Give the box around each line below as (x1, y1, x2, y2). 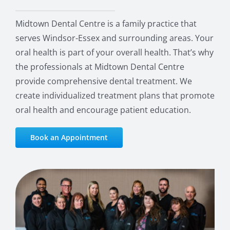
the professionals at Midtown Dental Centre (15, 61, 184, 72)
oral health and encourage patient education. (15, 104, 191, 116)
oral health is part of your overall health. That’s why (15, 46, 214, 58)
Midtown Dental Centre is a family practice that (15, 17, 197, 29)
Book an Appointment (30, 132, 108, 142)
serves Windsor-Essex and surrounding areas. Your (15, 32, 214, 44)
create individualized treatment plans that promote (15, 89, 215, 101)
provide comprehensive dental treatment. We (15, 75, 192, 87)
